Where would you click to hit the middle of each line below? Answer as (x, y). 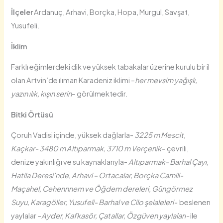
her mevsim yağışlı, (166, 80)
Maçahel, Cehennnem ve (53, 189)
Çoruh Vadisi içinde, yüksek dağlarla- (73, 135)
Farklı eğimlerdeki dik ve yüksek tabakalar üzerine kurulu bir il (111, 67)
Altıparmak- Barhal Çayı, (168, 162)
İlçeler (22, 12)
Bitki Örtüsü (32, 114)
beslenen (194, 202)
